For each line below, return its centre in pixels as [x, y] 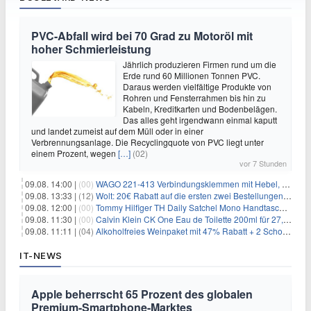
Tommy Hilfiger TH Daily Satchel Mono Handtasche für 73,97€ [187, 207]
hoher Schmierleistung [91, 49]
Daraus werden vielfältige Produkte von [197, 86]
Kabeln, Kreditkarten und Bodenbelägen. [200, 109]
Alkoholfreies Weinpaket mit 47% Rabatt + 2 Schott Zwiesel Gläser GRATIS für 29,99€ [189, 231]
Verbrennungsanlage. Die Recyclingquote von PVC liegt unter [148, 142]
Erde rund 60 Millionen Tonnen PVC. [192, 75]
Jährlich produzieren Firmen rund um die [200, 64]
